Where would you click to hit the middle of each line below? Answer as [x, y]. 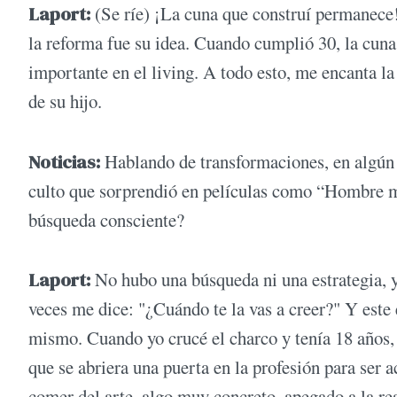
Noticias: [66, 161]
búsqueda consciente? [106, 219]
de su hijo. [65, 101]
